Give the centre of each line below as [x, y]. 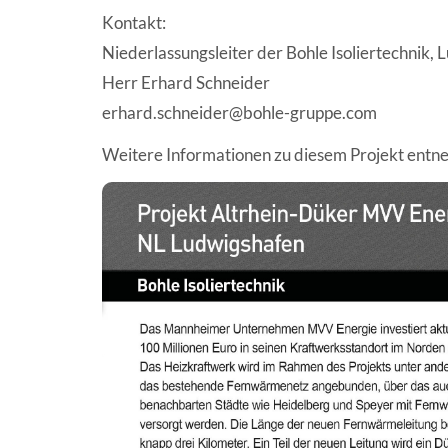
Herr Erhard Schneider [186, 82]
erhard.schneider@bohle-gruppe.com [239, 112]
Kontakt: [134, 22]
